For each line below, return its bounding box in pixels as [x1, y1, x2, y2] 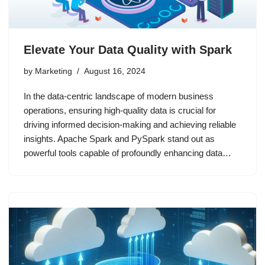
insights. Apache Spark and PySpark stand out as [24, 134, 215, 144]
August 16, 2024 [84, 67, 146, 76]
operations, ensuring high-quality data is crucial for [24, 105, 216, 116]
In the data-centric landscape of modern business [24, 91, 214, 102]
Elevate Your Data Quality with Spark [24, 43, 232, 57]
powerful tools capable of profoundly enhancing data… [24, 148, 234, 159]
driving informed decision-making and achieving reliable [24, 119, 236, 130]
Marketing [35, 67, 72, 76]
